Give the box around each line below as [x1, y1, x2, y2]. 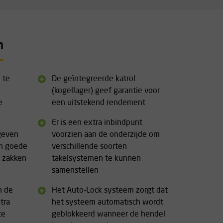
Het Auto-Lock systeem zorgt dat [52, 187, 168, 195]
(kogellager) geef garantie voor [52, 87, 160, 95]
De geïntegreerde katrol [52, 75, 135, 83]
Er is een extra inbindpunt [52, 119, 142, 127]
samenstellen [52, 167, 99, 175]
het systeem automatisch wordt [52, 199, 163, 207]
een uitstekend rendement [52, 99, 145, 107]
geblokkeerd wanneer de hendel [52, 211, 165, 219]
